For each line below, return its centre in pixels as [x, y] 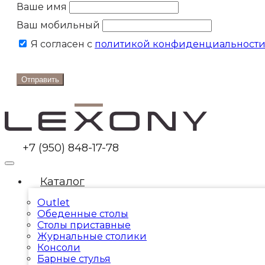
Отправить [40, 79]
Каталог [62, 181]
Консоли [59, 247]
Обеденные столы [83, 214]
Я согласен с [62, 44]
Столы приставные [84, 225]
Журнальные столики [92, 236]
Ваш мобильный [58, 25]
